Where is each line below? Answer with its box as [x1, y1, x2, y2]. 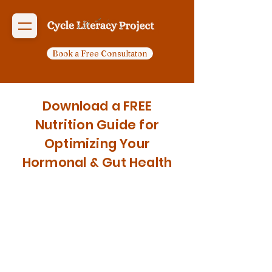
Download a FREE [42, 97, 152, 115]
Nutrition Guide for [35, 116, 159, 134]
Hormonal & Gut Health [22, 154, 172, 171]
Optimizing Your [44, 135, 151, 152]
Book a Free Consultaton [52, 49, 148, 58]
